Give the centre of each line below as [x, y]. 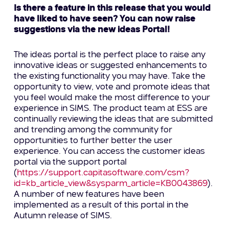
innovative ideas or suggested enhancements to [111, 66]
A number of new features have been [89, 195]
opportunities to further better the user [93, 141]
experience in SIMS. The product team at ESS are [111, 109]
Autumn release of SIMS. [63, 216]
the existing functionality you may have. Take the [110, 77]
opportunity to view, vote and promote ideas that [112, 87]
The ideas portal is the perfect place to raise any [110, 55]
